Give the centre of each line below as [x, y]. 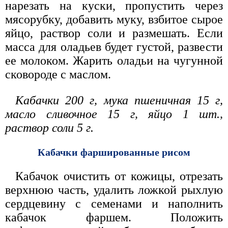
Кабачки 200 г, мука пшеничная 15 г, [119, 101]
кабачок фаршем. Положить [114, 218]
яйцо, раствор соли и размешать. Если [114, 33]
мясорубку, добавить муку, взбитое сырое [114, 20]
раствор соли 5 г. [49, 128]
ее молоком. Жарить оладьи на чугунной [114, 61]
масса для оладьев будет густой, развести [114, 47]
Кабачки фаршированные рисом [114, 152]
